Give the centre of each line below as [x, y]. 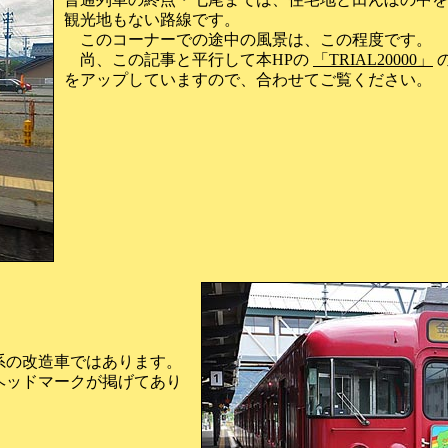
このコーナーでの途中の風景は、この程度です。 [248, 39]
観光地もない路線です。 [152, 19]
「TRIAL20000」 [373, 59]
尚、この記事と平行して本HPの [188, 59]
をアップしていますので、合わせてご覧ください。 [248, 79]
